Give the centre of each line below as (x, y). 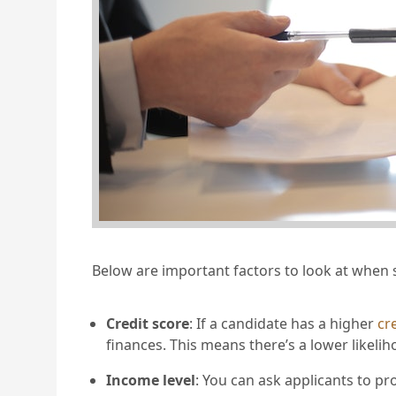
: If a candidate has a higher (283, 324)
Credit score (148, 324)
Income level (151, 381)
